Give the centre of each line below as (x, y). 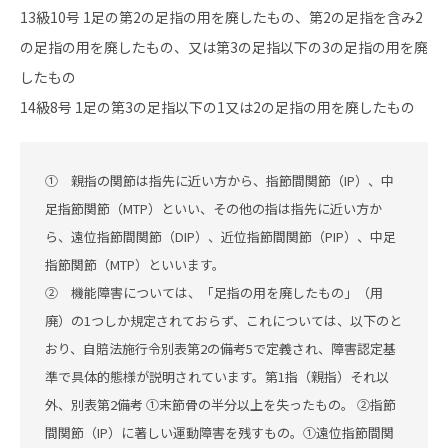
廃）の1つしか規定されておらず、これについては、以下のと (223, 320)
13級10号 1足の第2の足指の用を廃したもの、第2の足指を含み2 (221, 17)
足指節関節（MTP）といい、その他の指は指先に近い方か (213, 208)
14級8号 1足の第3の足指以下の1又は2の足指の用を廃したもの (217, 107)
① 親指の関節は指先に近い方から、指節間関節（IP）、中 (219, 180)
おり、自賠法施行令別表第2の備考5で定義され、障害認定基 (220, 348)
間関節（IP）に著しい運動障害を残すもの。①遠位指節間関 (219, 432)
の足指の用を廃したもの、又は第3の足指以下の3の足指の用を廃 (224, 47)
